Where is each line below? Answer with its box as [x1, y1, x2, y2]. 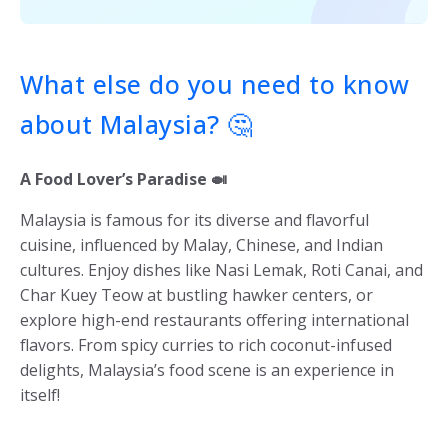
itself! [20, 383, 60, 406]
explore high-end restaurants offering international [20, 308, 409, 331]
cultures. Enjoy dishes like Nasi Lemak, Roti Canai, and [20, 258, 423, 281]
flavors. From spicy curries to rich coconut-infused [20, 333, 392, 356]
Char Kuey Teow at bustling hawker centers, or [20, 283, 373, 306]
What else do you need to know [20, 66, 410, 101]
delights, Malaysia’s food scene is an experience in [20, 358, 394, 381]
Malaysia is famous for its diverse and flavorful [20, 208, 369, 231]
